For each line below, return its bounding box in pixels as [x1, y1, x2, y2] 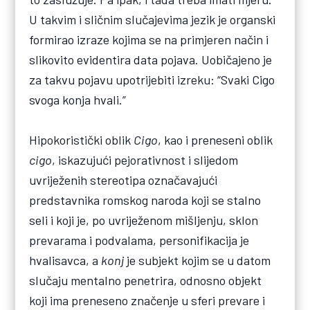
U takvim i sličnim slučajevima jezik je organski [29, 11, 276, 27]
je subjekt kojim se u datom [124, 252, 271, 268]
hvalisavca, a [29, 252, 102, 268]
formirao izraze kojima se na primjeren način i [29, 31, 269, 47]
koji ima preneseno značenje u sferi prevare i [29, 292, 266, 308]
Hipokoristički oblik [29, 131, 134, 147]
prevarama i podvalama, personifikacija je [29, 232, 250, 248]
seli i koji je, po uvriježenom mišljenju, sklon [29, 212, 259, 228]
